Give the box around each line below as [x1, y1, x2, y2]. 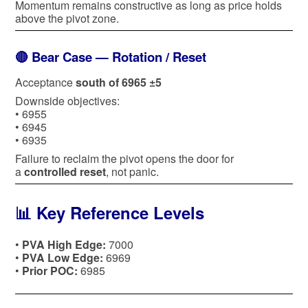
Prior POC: [22, 263, 78, 279]
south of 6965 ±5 [76, 74, 162, 90]
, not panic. [106, 163, 159, 179]
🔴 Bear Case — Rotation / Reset [15, 47, 206, 66]
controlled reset [24, 163, 106, 179]
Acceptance [15, 74, 76, 90]
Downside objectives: [15, 92, 120, 109]
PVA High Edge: [22, 236, 106, 253]
